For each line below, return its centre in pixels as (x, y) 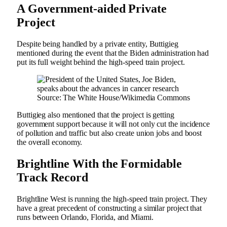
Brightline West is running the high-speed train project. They (112, 199)
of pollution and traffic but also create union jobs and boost (109, 133)
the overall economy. (51, 142)
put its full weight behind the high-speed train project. (102, 62)
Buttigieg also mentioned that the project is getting (96, 115)
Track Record (54, 177)
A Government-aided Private (92, 9)
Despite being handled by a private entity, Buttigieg (98, 44)
